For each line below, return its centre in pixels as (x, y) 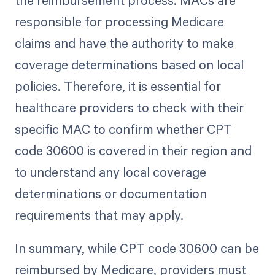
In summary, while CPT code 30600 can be (137, 248)
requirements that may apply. (99, 215)
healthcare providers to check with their (129, 107)
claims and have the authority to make (124, 43)
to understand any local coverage (110, 172)
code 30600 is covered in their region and (133, 150)
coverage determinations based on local (129, 64)
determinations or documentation (110, 193)
